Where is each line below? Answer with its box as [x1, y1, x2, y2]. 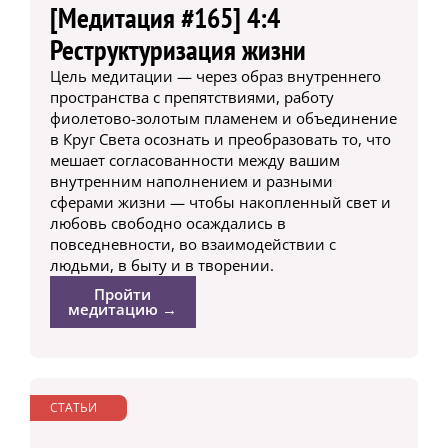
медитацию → [68, 298, 178, 319]
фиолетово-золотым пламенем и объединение [49, 107, 397, 128]
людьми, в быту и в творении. [49, 254, 274, 275]
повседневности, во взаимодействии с [49, 233, 336, 254]
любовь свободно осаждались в [49, 212, 286, 233]
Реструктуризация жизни [49, 30, 306, 68]
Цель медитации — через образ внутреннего [49, 65, 381, 86]
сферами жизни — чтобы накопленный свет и [49, 191, 391, 212]
